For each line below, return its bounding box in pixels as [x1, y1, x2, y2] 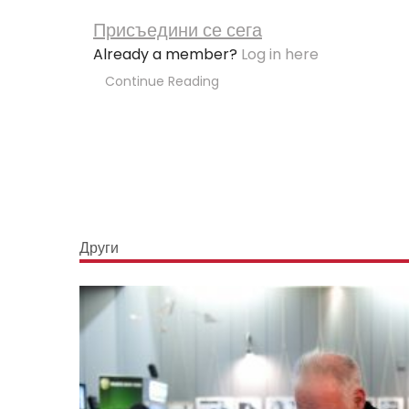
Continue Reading [105, 72, 219, 90]
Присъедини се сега [93, 17, 262, 43]
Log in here [241, 44, 319, 65]
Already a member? [93, 44, 241, 65]
